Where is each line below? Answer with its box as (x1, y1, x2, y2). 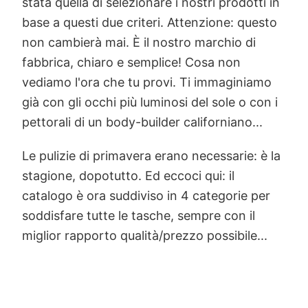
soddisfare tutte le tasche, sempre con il (22, 208, 255, 223)
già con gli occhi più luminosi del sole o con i (22, 95, 278, 110)
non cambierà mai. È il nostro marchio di (22, 35, 256, 50)
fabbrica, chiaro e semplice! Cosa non (22, 55, 241, 70)
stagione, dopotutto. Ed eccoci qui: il (22, 168, 234, 184)
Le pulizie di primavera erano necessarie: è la (22, 148, 280, 164)
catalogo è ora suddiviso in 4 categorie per (22, 188, 270, 203)
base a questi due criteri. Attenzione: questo (22, 15, 277, 30)
